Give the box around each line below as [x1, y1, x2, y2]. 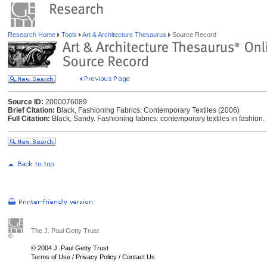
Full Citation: [8, 114, 50, 123]
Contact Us [122, 253, 155, 260]
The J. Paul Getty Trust [31, 227, 99, 234]
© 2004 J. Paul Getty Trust [31, 244, 108, 252]
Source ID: [8, 98, 44, 106]
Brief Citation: [8, 106, 55, 114]
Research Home [8, 31, 57, 38]
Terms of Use [31, 253, 70, 260]
